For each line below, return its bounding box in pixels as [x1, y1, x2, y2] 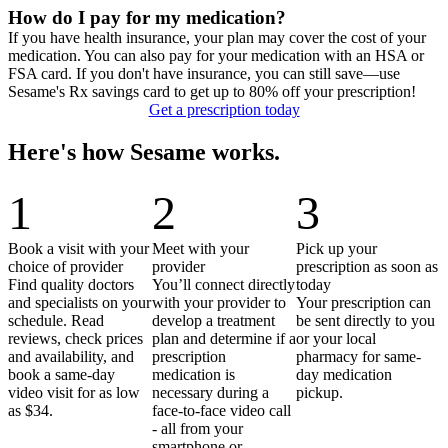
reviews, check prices [8, 330, 143, 348]
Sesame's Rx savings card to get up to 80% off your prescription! [8, 82, 416, 100]
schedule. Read [8, 312, 104, 330]
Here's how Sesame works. [8, 138, 280, 165]
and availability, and [8, 348, 134, 366]
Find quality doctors [8, 276, 134, 294]
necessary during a [152, 384, 269, 402]
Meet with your [152, 240, 249, 258]
